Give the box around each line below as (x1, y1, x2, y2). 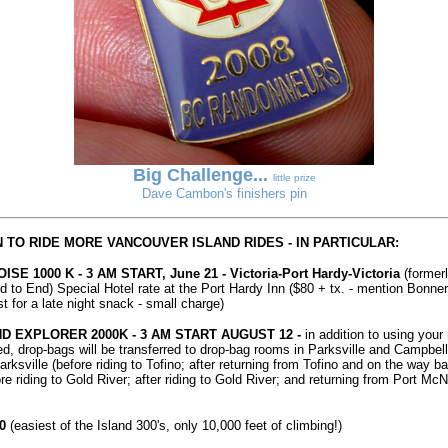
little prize (272, 172, 316, 183)
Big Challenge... (132, 165, 268, 185)
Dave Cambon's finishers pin (141, 186, 307, 201)
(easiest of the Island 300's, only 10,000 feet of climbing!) (5, 418, 342, 433)
